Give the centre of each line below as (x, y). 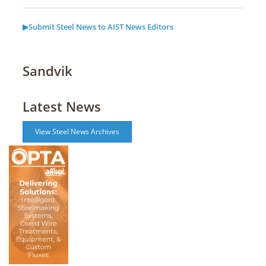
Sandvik (47, 70)
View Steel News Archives (77, 131)
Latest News (61, 106)
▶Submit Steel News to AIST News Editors (98, 26)
